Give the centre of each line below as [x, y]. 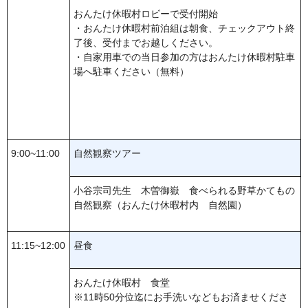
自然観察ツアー [107, 154]
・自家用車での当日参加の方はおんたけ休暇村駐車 [184, 57]
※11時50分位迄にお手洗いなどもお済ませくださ [181, 297]
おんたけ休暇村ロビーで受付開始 [146, 14]
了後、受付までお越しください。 [146, 43]
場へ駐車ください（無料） [131, 72]
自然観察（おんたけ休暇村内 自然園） [160, 205]
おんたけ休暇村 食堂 [122, 283]
